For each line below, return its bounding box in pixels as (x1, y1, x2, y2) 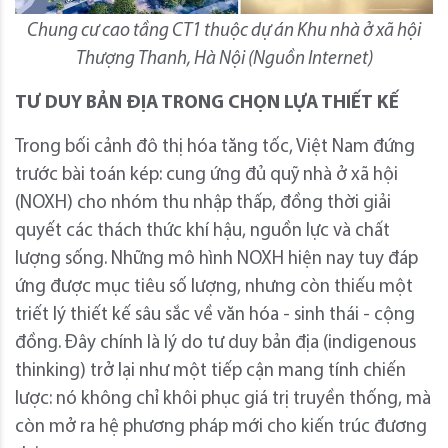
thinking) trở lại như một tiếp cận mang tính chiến (15, 362, 406, 382)
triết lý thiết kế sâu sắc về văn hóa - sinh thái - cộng (15, 306, 415, 326)
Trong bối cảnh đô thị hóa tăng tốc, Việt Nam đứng (15, 138, 415, 158)
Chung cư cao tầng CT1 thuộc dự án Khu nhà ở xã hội (27, 22, 421, 42)
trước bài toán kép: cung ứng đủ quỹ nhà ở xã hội (15, 166, 398, 186)
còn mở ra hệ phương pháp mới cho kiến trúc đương (15, 418, 427, 438)
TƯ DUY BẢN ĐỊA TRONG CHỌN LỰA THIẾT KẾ (15, 94, 399, 114)
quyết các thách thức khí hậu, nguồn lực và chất (15, 222, 390, 242)
